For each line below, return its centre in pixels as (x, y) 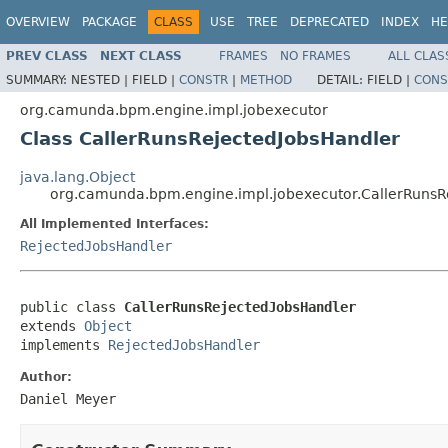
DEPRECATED (329, 22)
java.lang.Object (77, 176)
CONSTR (203, 79)
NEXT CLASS (141, 55)
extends (52, 325)
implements (64, 344)
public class (72, 306)
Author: (46, 376)
